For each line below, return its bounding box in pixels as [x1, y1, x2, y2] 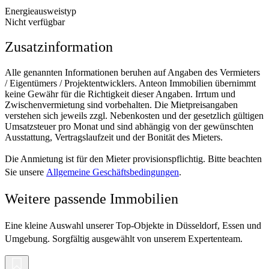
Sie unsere [5, 167, 46, 178]
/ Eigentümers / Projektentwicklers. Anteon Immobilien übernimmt [5, 78, 256, 89]
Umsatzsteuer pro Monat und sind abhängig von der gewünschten [5, 121, 253, 132]
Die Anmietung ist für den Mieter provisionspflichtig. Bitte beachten [5, 154, 262, 165]
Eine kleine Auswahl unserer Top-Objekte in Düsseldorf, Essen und [5, 220, 261, 231]
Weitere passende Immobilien [5, 191, 178, 207]
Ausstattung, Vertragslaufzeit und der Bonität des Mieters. [5, 132, 223, 143]
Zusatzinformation [5, 39, 113, 55]
